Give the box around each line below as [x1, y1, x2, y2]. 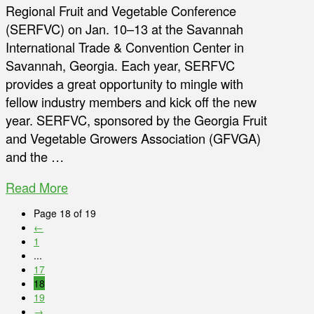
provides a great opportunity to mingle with [6, 74, 243, 93]
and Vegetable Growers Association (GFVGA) [6, 129, 261, 148]
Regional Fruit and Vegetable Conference [6, 1, 236, 20]
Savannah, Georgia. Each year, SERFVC [6, 56, 235, 75]
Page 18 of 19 [34, 206, 96, 221]
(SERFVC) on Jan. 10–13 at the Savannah [6, 20, 243, 39]
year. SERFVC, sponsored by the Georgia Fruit [6, 111, 267, 130]
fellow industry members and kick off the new [6, 93, 257, 111]
